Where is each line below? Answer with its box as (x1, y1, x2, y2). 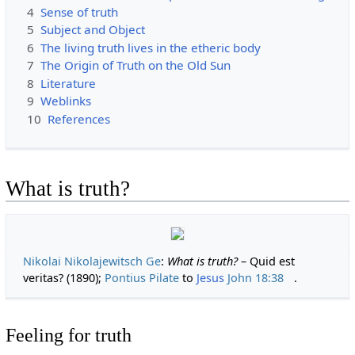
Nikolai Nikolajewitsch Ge (23, 253, 162, 269)
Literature (40, 74, 96, 91)
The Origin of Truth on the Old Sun (40, 57, 231, 74)
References (47, 110, 110, 127)
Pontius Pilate (105, 269, 180, 285)
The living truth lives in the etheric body (40, 39, 261, 55)
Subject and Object (40, 21, 145, 38)
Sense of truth (40, 3, 118, 20)
